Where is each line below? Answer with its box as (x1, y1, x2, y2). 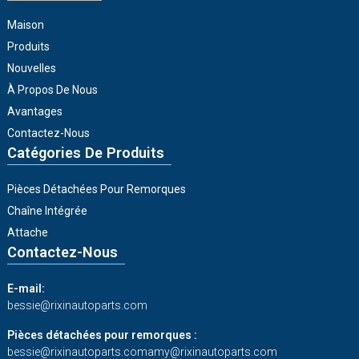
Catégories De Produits (6, 144, 164, 162)
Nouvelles (6, 62, 56, 75)
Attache (6, 226, 48, 239)
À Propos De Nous (6, 83, 98, 97)
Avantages (6, 105, 63, 119)
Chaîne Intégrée (6, 204, 87, 217)
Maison (6, 18, 44, 32)
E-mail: (6, 281, 45, 295)
